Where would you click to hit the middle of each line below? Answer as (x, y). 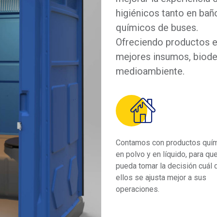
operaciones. (138, 189)
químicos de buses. (157, 27)
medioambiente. (150, 71)
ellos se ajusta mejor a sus (161, 177)
